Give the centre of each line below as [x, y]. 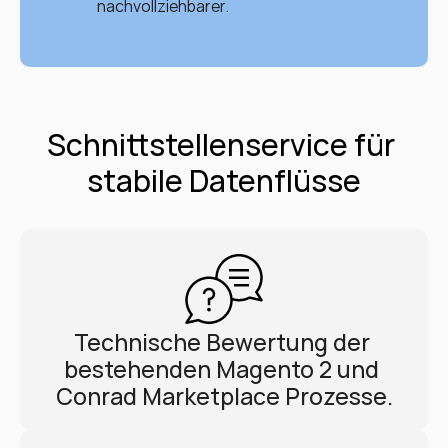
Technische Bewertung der [221, 342]
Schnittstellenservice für [221, 144]
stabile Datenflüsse [224, 180]
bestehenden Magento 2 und [221, 369]
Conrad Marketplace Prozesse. [224, 396]
